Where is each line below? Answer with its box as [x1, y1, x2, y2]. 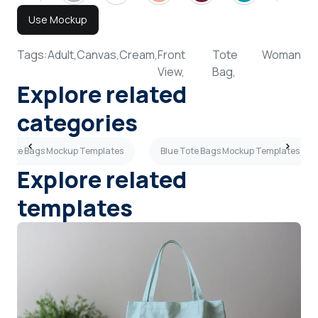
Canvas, [77, 46, 119, 62]
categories [17, 106, 138, 138]
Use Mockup [28, 12, 87, 26]
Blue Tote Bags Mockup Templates [160, 144, 300, 157]
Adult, [48, 46, 77, 62]
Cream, [119, 46, 158, 62]
